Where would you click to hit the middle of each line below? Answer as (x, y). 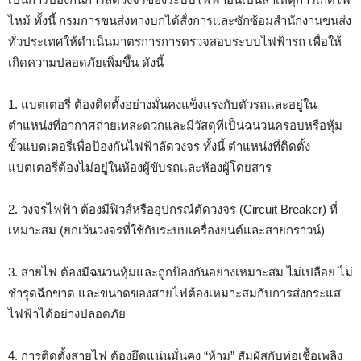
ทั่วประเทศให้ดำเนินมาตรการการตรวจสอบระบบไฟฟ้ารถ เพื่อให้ (175, 42)
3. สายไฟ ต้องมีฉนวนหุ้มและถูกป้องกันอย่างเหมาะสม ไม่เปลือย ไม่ (180, 272)
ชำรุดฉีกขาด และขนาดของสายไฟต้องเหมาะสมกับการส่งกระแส (174, 293)
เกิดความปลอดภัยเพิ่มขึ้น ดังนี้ (86, 63)
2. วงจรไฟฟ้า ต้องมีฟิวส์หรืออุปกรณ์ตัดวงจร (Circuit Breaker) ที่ (173, 210)
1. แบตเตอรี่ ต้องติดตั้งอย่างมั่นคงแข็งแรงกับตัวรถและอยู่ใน (162, 105)
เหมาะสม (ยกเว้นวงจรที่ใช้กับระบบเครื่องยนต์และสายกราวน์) (166, 230)
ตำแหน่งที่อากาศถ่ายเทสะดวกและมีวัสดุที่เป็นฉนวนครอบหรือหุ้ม (175, 126)
